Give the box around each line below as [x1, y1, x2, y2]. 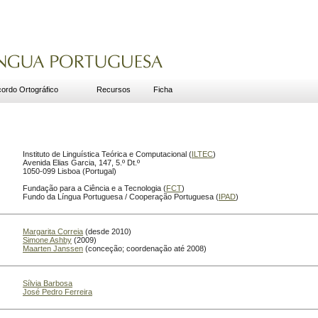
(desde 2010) [83, 227, 131, 236]
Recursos [97, 85, 131, 94]
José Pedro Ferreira [23, 287, 92, 297]
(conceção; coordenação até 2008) [83, 244, 207, 253]
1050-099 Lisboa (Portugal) [23, 167, 116, 176]
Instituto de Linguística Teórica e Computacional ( [23, 150, 192, 159]
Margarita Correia [23, 227, 83, 236]
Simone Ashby [23, 236, 72, 245]
